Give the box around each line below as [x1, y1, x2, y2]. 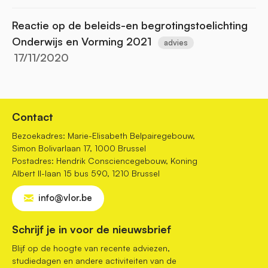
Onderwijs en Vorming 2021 [12, 34, 151, 48]
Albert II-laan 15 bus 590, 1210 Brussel [12, 168, 160, 178]
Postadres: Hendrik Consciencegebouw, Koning [12, 156, 197, 166]
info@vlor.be [38, 192, 92, 203]
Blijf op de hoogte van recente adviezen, [12, 242, 170, 253]
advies [164, 37, 188, 47]
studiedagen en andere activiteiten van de [12, 255, 176, 266]
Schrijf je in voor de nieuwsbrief [12, 222, 171, 236]
